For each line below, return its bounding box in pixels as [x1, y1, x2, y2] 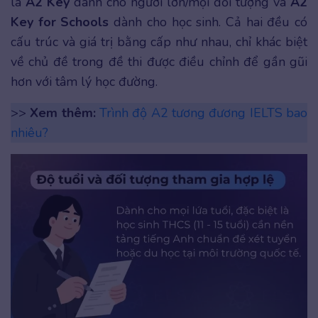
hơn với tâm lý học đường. [11, 72, 158, 90]
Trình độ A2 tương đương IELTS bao [99, 104, 308, 121]
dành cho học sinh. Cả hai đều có [109, 13, 308, 31]
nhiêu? [11, 124, 48, 141]
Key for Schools [11, 13, 109, 31]
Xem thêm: [30, 104, 96, 121]
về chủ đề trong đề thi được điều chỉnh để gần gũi [11, 53, 307, 70]
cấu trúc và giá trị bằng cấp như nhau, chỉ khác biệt [11, 33, 307, 50]
